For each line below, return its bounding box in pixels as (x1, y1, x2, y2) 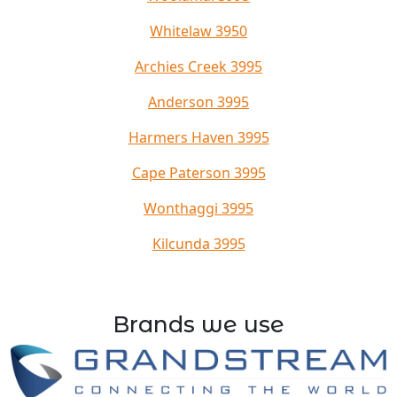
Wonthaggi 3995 (144, 198, 253, 218)
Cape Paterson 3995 (131, 163, 266, 183)
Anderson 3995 (148, 92, 249, 112)
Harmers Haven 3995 (128, 128, 269, 147)
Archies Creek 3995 (135, 57, 262, 76)
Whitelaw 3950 (150, 21, 247, 41)
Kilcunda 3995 (152, 234, 245, 253)
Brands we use (113, 311, 284, 338)
